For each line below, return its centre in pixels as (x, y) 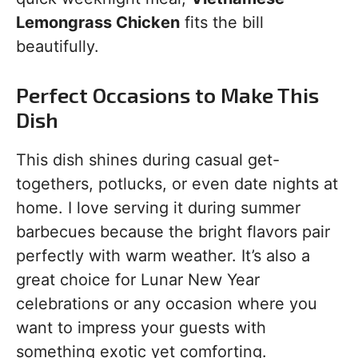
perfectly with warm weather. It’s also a (163, 256)
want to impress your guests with (141, 328)
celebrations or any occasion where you (167, 304)
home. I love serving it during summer (158, 208)
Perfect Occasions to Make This (167, 95)
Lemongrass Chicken (98, 23)
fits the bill (222, 23)
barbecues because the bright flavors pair (173, 232)
